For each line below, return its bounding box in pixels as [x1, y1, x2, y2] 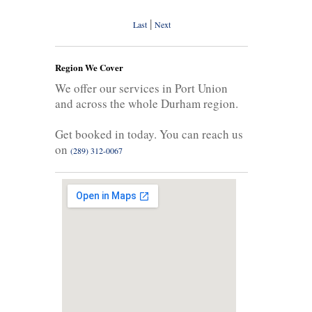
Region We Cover [55, 60, 123, 74]
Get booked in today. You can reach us [55, 125, 243, 142]
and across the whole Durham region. [55, 95, 238, 111]
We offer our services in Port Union [55, 79, 228, 96]
